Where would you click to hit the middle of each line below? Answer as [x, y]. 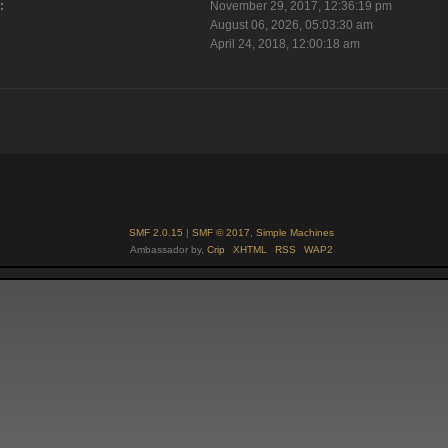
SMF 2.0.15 [156, 232]
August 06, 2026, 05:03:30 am [291, 25]
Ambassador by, [168, 249]
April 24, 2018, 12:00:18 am [284, 44]
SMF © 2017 [221, 232]
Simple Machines [295, 232]
